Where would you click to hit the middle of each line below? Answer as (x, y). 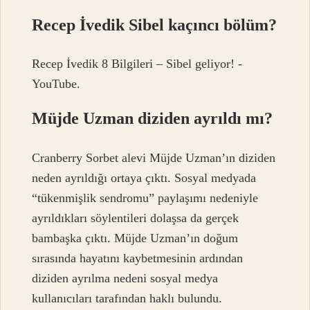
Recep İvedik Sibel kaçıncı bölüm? (155, 25)
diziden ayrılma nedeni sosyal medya (125, 278)
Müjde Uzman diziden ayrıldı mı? (153, 119)
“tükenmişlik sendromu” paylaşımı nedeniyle (145, 198)
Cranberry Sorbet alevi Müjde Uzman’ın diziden (154, 157)
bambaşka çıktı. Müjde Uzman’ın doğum (135, 238)
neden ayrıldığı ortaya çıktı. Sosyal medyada (144, 177)
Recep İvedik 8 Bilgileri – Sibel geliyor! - (137, 64)
